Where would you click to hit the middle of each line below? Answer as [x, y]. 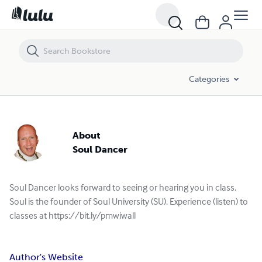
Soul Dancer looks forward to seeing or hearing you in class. [123, 187]
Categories [209, 79]
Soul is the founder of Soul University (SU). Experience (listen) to [129, 201]
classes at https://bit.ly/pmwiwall [73, 215]
